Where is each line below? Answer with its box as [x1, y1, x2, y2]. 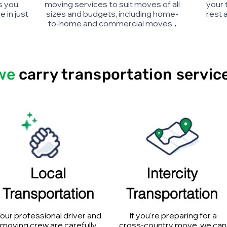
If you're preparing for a [129, 210, 217, 220]
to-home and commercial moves [48, 18, 172, 28]
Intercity [146, 165, 198, 182]
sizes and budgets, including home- [46, 9, 178, 19]
